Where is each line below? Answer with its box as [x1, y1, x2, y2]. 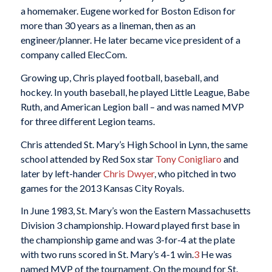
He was [199, 248, 232, 260]
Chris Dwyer [103, 167, 154, 179]
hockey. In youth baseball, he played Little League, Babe [20, 86, 250, 98]
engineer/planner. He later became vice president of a [20, 34, 240, 46]
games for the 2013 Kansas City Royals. [20, 182, 184, 194]
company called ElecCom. [20, 49, 127, 61]
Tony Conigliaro [155, 152, 222, 165]
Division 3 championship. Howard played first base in [20, 219, 240, 231]
